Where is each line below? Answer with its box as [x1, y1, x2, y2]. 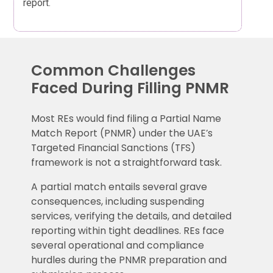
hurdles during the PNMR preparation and [30, 253, 227, 266]
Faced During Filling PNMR [30, 77, 231, 99]
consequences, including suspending [30, 194, 204, 208]
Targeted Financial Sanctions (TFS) [30, 141, 196, 154]
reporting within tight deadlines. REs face [30, 224, 224, 237]
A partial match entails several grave [30, 180, 207, 193]
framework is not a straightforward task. [30, 155, 224, 169]
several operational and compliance [30, 238, 204, 252]
